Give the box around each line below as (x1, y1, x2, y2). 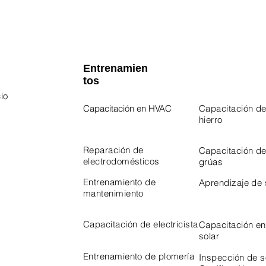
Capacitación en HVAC (83, 103, 172, 114)
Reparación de (83, 144, 144, 156)
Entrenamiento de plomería (83, 251, 195, 262)
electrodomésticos (83, 156, 160, 167)
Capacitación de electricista (83, 218, 198, 230)
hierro (199, 114, 223, 125)
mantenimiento (83, 188, 144, 199)
